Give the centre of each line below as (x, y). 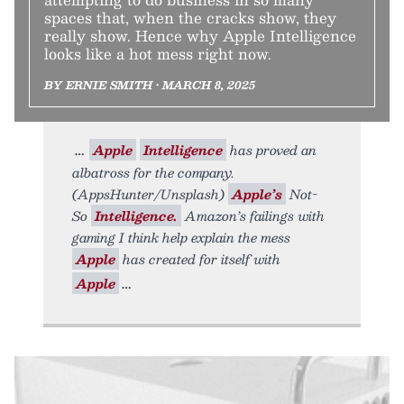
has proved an (271, 150)
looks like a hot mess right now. (158, 54)
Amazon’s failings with (253, 216)
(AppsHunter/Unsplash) (150, 194)
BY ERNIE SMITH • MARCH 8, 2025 (150, 85)
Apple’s (257, 194)
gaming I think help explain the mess (181, 238)
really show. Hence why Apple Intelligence (200, 36)
